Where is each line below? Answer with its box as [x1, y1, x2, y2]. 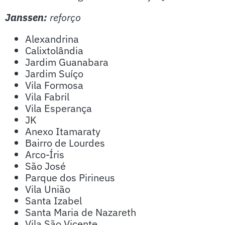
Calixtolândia [25, 44, 83, 57]
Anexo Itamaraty [25, 125, 100, 138]
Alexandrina [25, 32, 79, 46]
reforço [50, 11, 81, 24]
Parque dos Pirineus [25, 171, 115, 184]
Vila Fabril [25, 90, 69, 103]
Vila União [25, 182, 70, 196]
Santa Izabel [25, 194, 82, 207]
